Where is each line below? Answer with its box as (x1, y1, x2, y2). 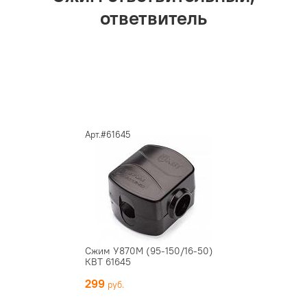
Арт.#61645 (85, 128, 130, 140)
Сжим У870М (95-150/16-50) (85, 244, 213, 257)
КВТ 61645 (85, 255, 131, 268)
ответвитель (100, 5, 207, 30)
